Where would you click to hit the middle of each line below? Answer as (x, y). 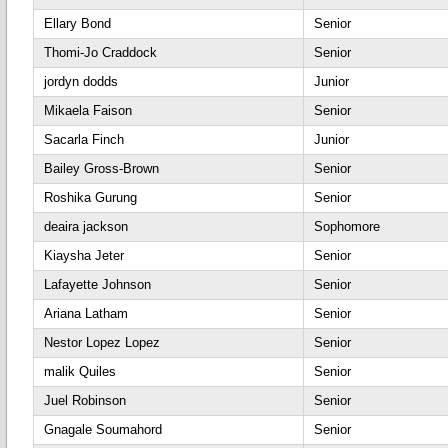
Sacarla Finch (84, 139)
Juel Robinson (85, 400)
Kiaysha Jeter (84, 255)
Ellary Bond (77, 23)
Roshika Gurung (90, 197)
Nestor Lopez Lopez (102, 342)
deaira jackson (86, 226)
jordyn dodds (81, 81)
